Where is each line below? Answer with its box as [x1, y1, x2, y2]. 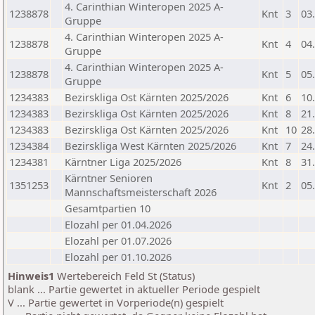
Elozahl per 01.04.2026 [65, 217, 172, 231]
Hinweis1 [8, 269, 54, 283]
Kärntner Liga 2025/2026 [65, 155, 181, 169]
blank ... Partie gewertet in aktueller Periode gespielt [8, 282, 260, 296]
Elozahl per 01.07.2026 [65, 233, 172, 247]
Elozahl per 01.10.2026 [65, 250, 172, 264]
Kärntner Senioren [65, 171, 153, 185]
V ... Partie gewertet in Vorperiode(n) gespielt [8, 295, 224, 309]
